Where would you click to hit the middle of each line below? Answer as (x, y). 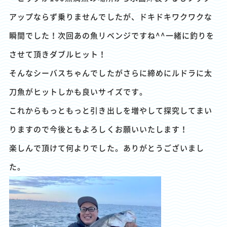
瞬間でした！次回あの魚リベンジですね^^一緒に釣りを (112, 35)
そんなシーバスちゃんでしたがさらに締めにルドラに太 (111, 73)
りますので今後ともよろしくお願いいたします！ (99, 129)
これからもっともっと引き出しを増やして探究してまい (111, 110)
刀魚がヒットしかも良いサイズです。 (78, 92)
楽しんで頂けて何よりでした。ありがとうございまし (107, 148)
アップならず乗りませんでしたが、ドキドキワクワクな (111, 17)
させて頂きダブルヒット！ (58, 54)
